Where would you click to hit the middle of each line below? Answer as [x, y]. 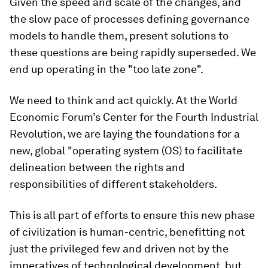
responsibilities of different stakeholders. [113, 184]
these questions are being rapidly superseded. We [133, 52]
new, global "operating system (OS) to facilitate [126, 150]
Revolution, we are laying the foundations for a [125, 134]
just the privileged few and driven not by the [119, 249]
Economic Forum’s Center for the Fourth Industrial [134, 117]
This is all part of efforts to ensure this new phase [132, 215]
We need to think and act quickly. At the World [124, 100]
